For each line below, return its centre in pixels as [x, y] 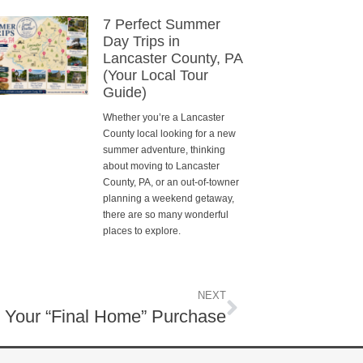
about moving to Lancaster [161, 167]
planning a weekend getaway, [168, 199]
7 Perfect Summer [161, 25]
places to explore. [141, 231]
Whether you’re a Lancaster [163, 118]
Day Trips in [141, 42]
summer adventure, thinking [164, 150]
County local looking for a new [169, 134]
